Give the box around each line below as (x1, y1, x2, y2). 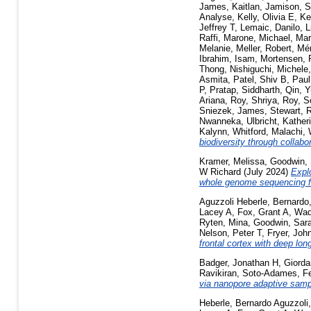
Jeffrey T (199, 22, 235, 33)
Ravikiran (199, 267, 237, 278)
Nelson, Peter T (199, 227, 262, 238)
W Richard (199, 167, 241, 178)
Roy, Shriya (230, 95, 277, 106)
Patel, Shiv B (233, 74, 287, 85)
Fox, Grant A (237, 206, 289, 217)
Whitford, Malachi (233, 126, 303, 137)
